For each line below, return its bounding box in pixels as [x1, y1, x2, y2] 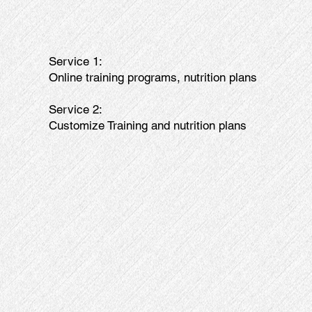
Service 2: [48, 102, 102, 116]
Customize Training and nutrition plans [48, 118, 247, 132]
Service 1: [48, 54, 102, 68]
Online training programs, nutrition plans [48, 70, 257, 84]
